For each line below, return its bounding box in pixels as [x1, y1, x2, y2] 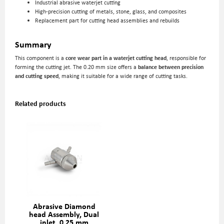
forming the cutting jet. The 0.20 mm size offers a [15, 63, 138, 70]
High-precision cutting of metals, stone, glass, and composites [35, 7, 186, 15]
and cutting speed [15, 72, 58, 79]
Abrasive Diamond [32, 200, 95, 211]
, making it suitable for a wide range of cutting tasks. [58, 72, 187, 79]
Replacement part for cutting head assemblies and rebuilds [35, 16, 179, 24]
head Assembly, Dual [29, 208, 99, 219]
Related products [15, 98, 66, 108]
